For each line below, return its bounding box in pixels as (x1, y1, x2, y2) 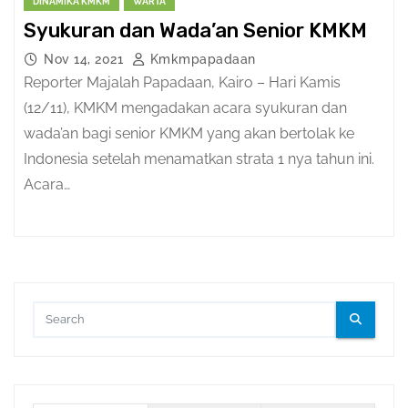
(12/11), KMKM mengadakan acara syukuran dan (24, 98, 347, 117)
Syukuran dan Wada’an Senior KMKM (24, 17, 367, 43)
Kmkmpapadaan (146, 51, 256, 66)
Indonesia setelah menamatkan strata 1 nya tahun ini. (24, 149, 374, 168)
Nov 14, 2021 (44, 51, 127, 66)
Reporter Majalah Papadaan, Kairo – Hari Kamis (24, 73, 341, 91)
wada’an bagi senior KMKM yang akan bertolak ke (24, 124, 354, 142)
